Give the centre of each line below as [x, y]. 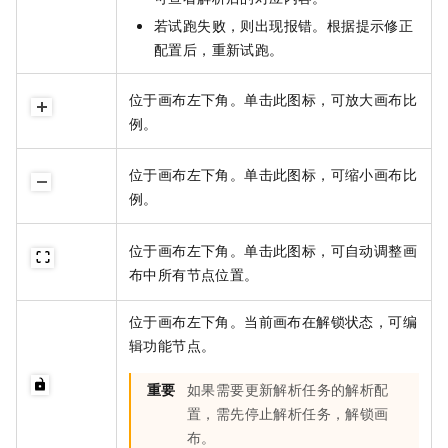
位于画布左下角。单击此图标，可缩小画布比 [273, 173]
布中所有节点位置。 [194, 273]
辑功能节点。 [172, 344]
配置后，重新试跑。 [219, 48]
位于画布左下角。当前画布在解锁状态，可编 [273, 320]
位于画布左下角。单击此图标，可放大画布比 [273, 98]
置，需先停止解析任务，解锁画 [288, 412]
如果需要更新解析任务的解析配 [288, 388]
